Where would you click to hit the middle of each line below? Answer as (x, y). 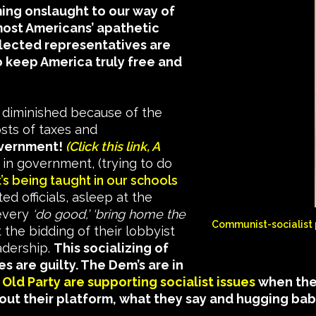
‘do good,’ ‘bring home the (109, 214)
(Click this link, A (113, 147)
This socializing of (111, 248)
